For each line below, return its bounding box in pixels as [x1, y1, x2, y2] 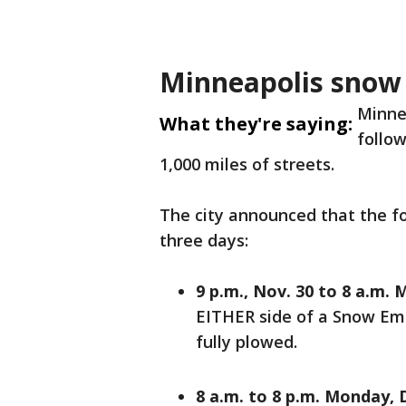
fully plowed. [196, 331, 297, 353]
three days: [159, 229, 253, 251]
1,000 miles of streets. [159, 153, 339, 175]
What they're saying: [159, 111, 353, 136]
